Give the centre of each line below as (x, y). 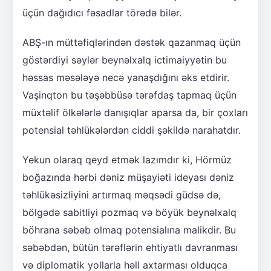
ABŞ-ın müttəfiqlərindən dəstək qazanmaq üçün (132, 42)
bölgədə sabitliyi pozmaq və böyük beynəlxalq (129, 212)
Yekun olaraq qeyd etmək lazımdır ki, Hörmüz (127, 159)
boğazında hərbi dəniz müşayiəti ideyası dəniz (128, 177)
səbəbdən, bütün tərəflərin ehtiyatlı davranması (130, 247)
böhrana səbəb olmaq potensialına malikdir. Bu (129, 230)
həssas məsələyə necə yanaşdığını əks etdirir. (126, 77)
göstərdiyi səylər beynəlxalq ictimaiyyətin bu (125, 60)
